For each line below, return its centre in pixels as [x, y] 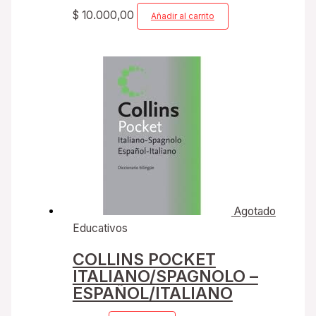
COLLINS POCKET [144, 259]
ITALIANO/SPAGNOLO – [165, 276]
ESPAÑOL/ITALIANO [152, 293]
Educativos [100, 229]
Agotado [255, 212]
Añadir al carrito [182, 16]
